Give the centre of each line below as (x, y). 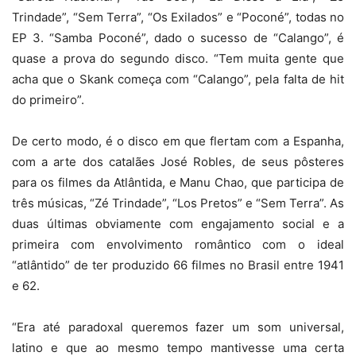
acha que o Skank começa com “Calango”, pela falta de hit (178, 79)
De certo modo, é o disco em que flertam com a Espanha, (178, 141)
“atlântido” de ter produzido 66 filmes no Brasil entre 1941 (178, 265)
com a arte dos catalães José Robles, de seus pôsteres (178, 162)
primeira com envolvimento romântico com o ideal (178, 244)
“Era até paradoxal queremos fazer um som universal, (178, 327)
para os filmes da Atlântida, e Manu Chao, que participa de (178, 182)
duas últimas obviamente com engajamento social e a (178, 224)
